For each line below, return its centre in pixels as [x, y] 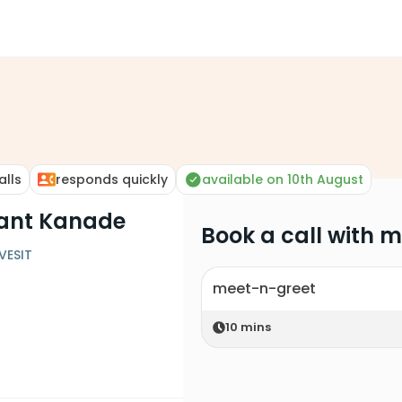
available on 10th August [283, 179]
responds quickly [112, 179]
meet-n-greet [264, 288]
